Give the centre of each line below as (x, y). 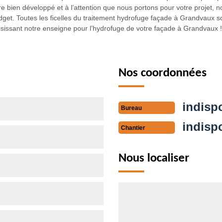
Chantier (133, 128)
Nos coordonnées (163, 73)
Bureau (131, 108)
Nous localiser (154, 158)
